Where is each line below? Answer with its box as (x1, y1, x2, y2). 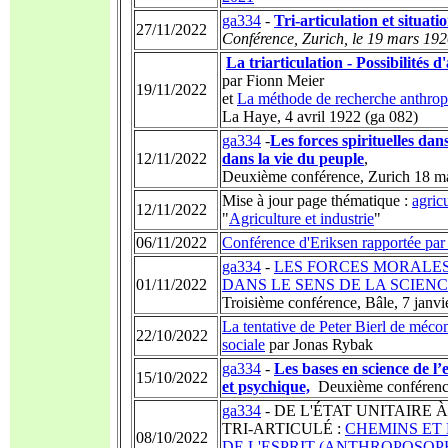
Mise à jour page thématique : (222, 192, 412, 209)
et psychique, (222, 378, 310, 395)
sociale (222, 336, 265, 353)
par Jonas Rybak (265, 336, 373, 353)
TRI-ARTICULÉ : (222, 420, 345, 437)
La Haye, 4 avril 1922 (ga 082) (222, 108, 418, 125)
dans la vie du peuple (222, 150, 364, 167)
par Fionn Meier (222, 72, 324, 89)
